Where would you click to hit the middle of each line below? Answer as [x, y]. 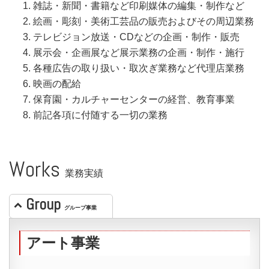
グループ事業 [80, 207]
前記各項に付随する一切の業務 [100, 115]
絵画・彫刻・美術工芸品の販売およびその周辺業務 [144, 21]
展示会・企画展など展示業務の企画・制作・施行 [139, 52]
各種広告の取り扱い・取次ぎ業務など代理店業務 [139, 68]
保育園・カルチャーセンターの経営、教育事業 [134, 99]
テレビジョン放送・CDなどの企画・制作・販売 [136, 37]
